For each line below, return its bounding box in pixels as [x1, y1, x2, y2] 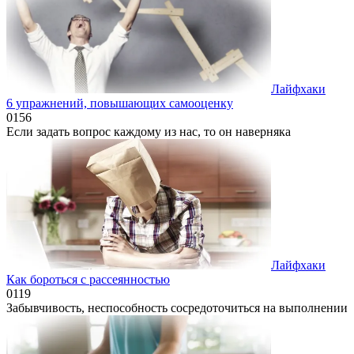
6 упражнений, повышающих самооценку [6, 96, 233, 110]
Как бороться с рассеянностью [6, 272, 170, 286]
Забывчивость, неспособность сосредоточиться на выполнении [6, 300, 348, 314]
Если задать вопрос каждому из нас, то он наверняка [6, 124, 291, 138]
